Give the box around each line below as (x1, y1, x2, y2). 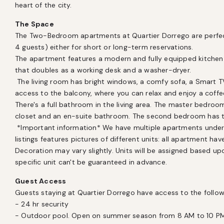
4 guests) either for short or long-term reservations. (15, 42, 195, 51)
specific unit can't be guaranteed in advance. (15, 157, 167, 166)
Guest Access (15, 176, 66, 185)
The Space (15, 19, 54, 28)
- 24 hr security (15, 199, 69, 208)
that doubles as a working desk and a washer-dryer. (15, 65, 193, 74)
